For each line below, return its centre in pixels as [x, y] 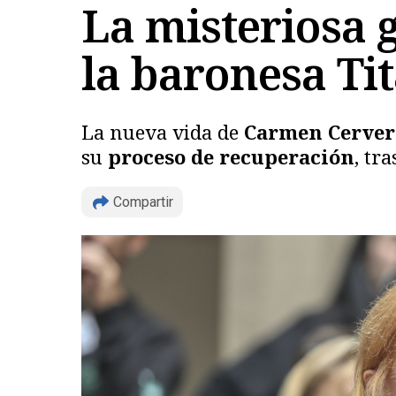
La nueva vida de [163, 132]
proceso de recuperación [231, 156]
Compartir [143, 202]
